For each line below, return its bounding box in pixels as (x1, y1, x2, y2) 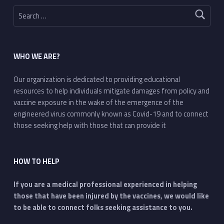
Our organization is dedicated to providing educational (13, 74, 180, 85)
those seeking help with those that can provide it (13, 120, 166, 131)
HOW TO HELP (13, 155, 59, 167)
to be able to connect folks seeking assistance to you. (13, 201, 195, 213)
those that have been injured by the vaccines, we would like (13, 190, 209, 201)
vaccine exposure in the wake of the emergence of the (13, 97, 183, 108)
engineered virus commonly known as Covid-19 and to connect (13, 108, 208, 120)
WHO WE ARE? (13, 51, 60, 62)
